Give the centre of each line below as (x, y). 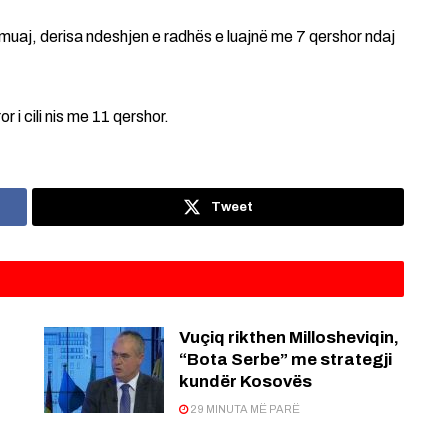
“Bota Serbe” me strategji (285, 360)
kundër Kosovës (245, 382)
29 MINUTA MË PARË (244, 409)
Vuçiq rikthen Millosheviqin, (289, 338)
